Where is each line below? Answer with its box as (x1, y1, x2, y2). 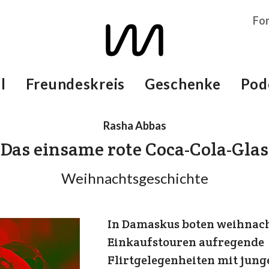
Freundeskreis (25, 75, 125, 92)
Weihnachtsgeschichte (61, 169, 208, 187)
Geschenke (145, 75, 221, 92)
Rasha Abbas (103, 119, 166, 132)
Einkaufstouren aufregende (107, 234, 264, 250)
